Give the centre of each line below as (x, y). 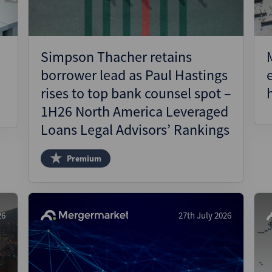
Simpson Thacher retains (116, 57)
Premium (84, 158)
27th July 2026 (205, 215)
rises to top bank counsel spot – (136, 93)
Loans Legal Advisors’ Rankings (135, 130)
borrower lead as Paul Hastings (134, 75)
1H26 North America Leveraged (134, 111)
